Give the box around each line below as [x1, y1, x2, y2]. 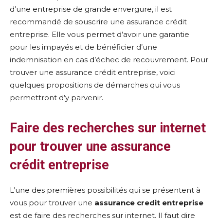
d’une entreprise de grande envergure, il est [10, 4, 172, 14]
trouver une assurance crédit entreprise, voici [10, 68, 176, 77]
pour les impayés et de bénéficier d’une [10, 42, 157, 52]
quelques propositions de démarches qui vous [10, 80, 180, 90]
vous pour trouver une [10, 198, 94, 207]
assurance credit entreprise [94, 198, 203, 207]
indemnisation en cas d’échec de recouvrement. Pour [10, 55, 208, 64]
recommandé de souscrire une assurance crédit [10, 17, 187, 26]
